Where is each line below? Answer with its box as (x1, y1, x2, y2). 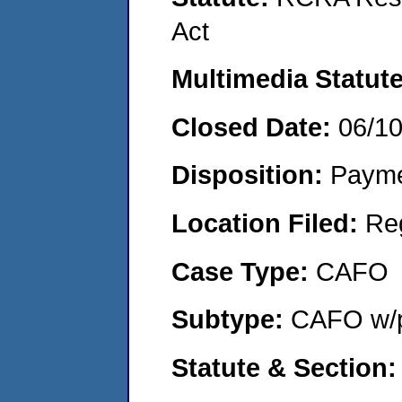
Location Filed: (171, 207, 365, 238)
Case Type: (171, 256, 316, 286)
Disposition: (171, 160, 330, 190)
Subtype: (171, 304, 291, 335)
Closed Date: (171, 111, 338, 142)
